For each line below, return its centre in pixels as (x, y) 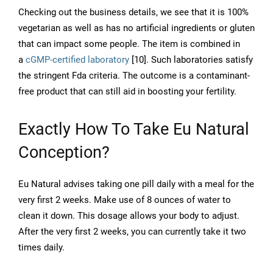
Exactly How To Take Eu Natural (134, 129)
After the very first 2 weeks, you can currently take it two (132, 232)
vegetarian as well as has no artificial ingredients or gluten (136, 28)
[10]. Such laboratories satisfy (191, 60)
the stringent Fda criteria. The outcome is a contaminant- (134, 76)
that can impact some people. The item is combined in (129, 44)
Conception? (64, 153)
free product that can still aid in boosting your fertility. (127, 92)
